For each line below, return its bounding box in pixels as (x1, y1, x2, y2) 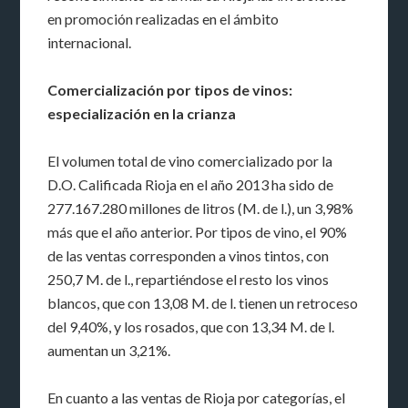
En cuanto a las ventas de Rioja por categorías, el (47, 388, 346, 406)
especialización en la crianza (47, 104, 237, 122)
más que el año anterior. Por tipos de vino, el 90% (47, 222, 348, 240)
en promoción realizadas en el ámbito (47, 9, 280, 27)
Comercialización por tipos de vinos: (47, 80, 293, 98)
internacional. (47, 33, 132, 51)
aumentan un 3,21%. (47, 341, 171, 359)
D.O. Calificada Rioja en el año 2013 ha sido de (47, 175, 334, 193)
